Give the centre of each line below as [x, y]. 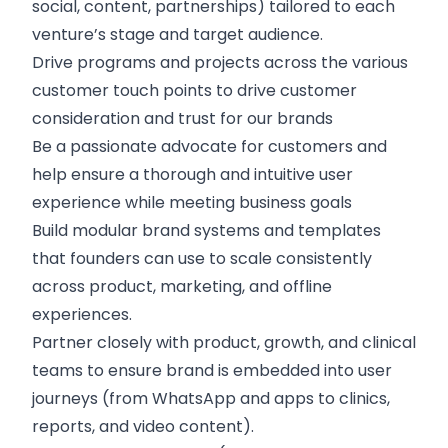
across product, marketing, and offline [182, 286]
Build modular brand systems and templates [206, 230]
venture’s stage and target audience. [177, 34]
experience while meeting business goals [192, 202]
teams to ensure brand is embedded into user [212, 370]
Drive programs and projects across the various [220, 62]
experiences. [82, 314]
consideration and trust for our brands [182, 118]
